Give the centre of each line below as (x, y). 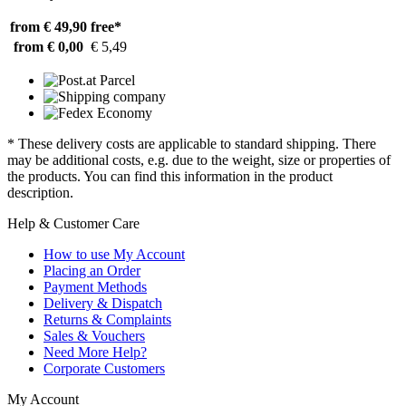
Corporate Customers (104, 369)
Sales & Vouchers (94, 336)
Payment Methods (95, 287)
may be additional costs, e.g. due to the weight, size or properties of (199, 160)
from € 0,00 (48, 47)
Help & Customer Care (73, 224)
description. (40, 193)
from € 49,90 (48, 27)
